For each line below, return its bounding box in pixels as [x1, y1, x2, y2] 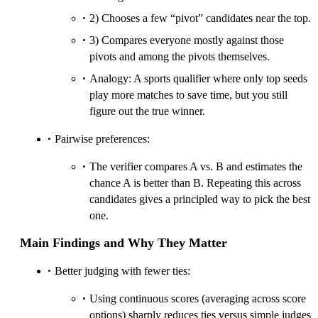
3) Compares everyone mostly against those [89, 33, 284, 46]
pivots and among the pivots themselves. [89, 50, 270, 62]
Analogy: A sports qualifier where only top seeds [89, 72, 307, 84]
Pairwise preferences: [55, 132, 150, 145]
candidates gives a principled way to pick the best [89, 192, 310, 205]
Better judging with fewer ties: [55, 264, 190, 277]
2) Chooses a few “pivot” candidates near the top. [89, 11, 311, 24]
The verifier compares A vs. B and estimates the [89, 160, 302, 172]
